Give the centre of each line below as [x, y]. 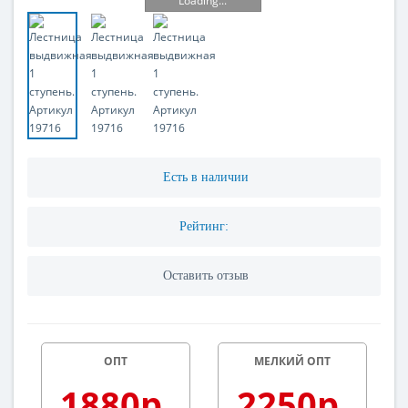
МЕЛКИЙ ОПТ [292, 362]
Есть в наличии [206, 178]
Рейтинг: [204, 227]
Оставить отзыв [206, 276]
